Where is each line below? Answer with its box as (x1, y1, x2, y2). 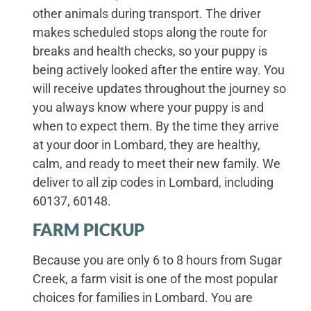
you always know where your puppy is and (33, 99, 264, 115)
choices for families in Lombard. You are (33, 289, 253, 305)
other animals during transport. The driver (33, 6, 262, 21)
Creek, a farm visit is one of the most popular (33, 271, 278, 286)
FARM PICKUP (33, 219, 145, 239)
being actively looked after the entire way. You (33, 62, 285, 77)
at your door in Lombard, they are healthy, (33, 137, 261, 152)
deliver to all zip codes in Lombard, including (33, 174, 274, 190)
